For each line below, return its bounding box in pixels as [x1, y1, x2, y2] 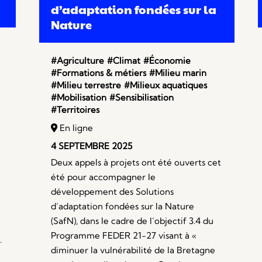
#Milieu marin [149, 67, 207, 79]
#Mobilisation [51, 92, 107, 104]
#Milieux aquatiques [124, 80, 208, 91]
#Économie [143, 55, 191, 67]
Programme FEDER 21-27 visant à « [51, 230, 197, 242]
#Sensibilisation [109, 92, 174, 104]
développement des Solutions [51, 186, 174, 198]
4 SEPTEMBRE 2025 [51, 140, 133, 152]
